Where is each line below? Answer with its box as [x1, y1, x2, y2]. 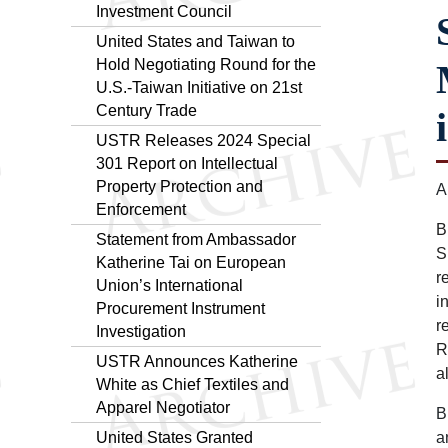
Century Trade [96, 101, 197, 119]
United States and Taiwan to [96, 32, 295, 50]
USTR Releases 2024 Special [96, 131, 311, 149]
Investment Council [96, 2, 232, 20]
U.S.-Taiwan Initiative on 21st [96, 78, 302, 96]
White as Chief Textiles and [96, 375, 289, 393]
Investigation [96, 322, 186, 340]
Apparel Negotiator [96, 398, 230, 416]
